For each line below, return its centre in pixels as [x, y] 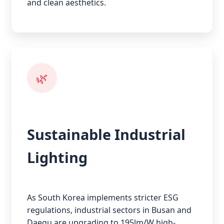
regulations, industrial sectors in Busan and [109, 210]
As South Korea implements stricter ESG [103, 197]
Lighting [57, 157]
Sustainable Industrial [106, 134]
